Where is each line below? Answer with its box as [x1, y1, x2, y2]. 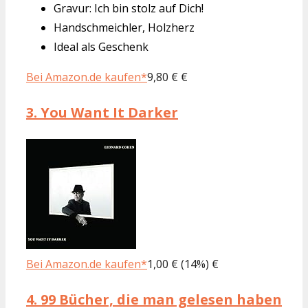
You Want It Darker [37, 102, 178, 122]
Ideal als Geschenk [54, 38, 148, 54]
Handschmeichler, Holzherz [54, 19, 195, 35]
